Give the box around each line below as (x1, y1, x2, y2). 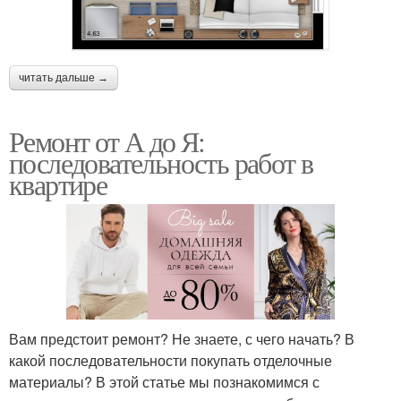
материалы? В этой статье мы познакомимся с (9, 371, 320, 392)
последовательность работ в (9, 142, 313, 182)
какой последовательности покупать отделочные (9, 349, 332, 371)
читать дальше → (19, 71, 108, 84)
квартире (9, 164, 107, 203)
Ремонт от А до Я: (9, 121, 205, 160)
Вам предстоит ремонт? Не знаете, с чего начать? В (9, 328, 354, 349)
